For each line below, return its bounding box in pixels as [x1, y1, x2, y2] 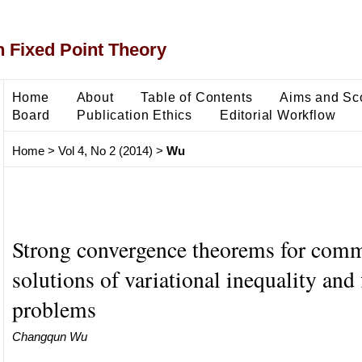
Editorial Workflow [219, 107, 336, 122]
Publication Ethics [77, 107, 193, 122]
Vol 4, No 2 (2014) [57, 144, 153, 158]
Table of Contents [141, 89, 253, 104]
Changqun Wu [11, 329, 87, 343]
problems [11, 293, 96, 324]
